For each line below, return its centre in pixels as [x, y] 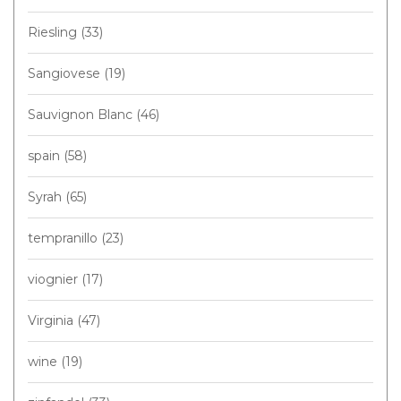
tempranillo [64, 238]
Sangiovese [66, 73]
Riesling [54, 32]
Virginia [52, 320]
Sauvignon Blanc [82, 114]
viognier [55, 279]
